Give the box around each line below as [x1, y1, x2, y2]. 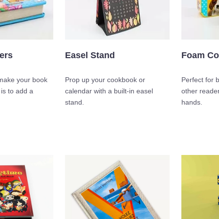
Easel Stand [65, 50, 115, 60]
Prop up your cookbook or [65, 75, 145, 84]
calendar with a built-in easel [65, 87, 153, 95]
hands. [181, 98, 202, 106]
